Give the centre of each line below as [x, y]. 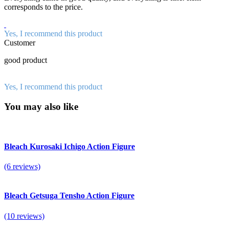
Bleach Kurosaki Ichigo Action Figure [70, 146]
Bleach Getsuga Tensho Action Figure [69, 196]
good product [26, 60]
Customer [20, 43]
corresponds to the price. [43, 7]
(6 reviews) [22, 167]
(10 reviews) [24, 216]
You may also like [41, 106]
